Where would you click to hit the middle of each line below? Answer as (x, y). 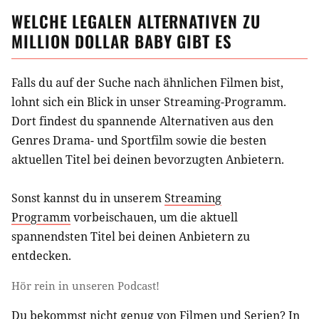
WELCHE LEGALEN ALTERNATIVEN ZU (136, 21)
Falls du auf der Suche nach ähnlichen (116, 82)
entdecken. (41, 255)
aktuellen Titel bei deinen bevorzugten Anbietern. (148, 159)
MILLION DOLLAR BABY (92, 41)
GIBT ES (202, 41)
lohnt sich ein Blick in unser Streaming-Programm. (149, 101)
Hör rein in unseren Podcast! (85, 285)
